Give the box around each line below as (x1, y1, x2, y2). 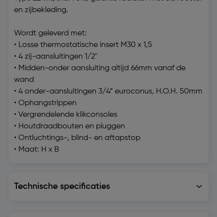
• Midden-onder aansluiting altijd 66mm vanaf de (14, 64, 186, 72)
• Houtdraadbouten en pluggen (14, 123, 125, 130)
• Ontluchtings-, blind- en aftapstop (14, 134, 140, 142)
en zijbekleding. (14, 6, 68, 14)
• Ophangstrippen (14, 99, 77, 107)
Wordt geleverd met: (14, 30, 87, 37)
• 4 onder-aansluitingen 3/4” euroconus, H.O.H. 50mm (14, 88, 202, 95)
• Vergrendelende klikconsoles (14, 111, 117, 119)
